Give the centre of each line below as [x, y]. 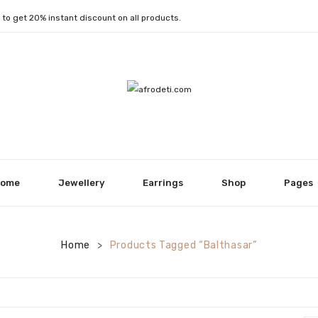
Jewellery [81, 182]
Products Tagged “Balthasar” [183, 245]
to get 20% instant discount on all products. [92, 18]
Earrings [163, 182]
